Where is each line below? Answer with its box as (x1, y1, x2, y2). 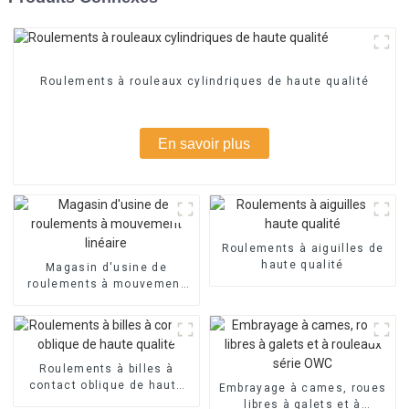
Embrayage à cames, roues (218, 381, 387, 394)
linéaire (82, 293, 131, 307)
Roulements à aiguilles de (221, 241, 384, 255)
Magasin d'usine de (46, 260, 167, 274)
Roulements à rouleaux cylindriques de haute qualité (39, 75, 370, 89)
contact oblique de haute (28, 378, 184, 392)
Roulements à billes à (38, 362, 174, 375)
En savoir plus (158, 135, 251, 152)
